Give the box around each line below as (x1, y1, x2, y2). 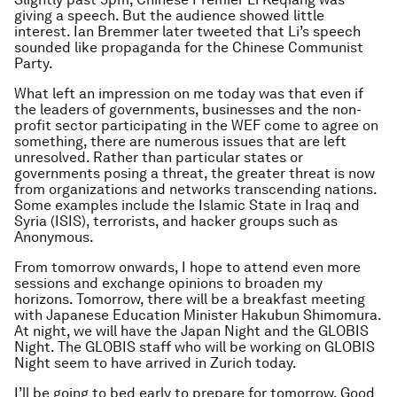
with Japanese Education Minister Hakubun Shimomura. (14, 307, 381, 323)
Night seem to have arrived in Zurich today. (14, 354, 297, 371)
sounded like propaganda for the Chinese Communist (14, 39, 363, 56)
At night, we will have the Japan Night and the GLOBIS (14, 323, 369, 339)
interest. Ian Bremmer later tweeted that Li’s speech (14, 23, 361, 40)
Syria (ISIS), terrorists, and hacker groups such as (14, 213, 338, 230)
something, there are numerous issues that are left (14, 133, 346, 150)
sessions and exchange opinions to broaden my (14, 275, 323, 292)
